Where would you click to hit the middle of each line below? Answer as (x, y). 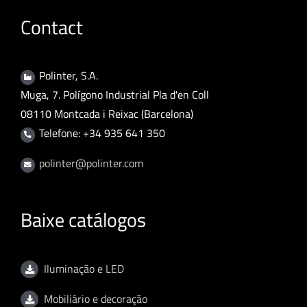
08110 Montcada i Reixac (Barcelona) (107, 114)
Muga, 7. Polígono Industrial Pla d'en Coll (115, 95)
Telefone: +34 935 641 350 (102, 133)
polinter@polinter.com (91, 163)
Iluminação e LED (84, 268)
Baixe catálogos (83, 220)
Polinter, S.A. (69, 76)
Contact (52, 27)
